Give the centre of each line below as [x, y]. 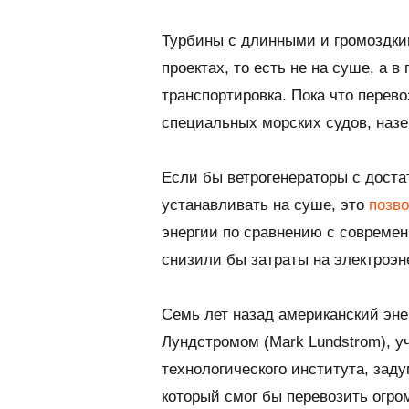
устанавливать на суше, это [265, 204]
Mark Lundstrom [325, 341]
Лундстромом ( [215, 341]
